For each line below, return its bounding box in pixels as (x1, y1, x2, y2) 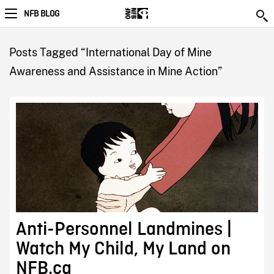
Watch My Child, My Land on (15, 239, 231, 259)
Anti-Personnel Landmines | (15, 220, 232, 240)
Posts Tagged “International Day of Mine (9, 46, 212, 59)
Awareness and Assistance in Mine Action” (9, 65, 222, 78)
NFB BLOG (24, 9, 59, 20)
